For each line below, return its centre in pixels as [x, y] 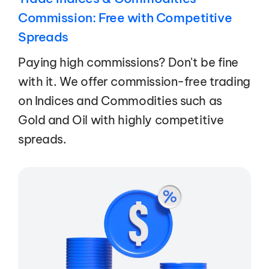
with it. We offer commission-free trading [134, 82]
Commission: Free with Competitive [125, 17]
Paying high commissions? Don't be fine [128, 62]
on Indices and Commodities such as [120, 101]
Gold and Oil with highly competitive [121, 120]
